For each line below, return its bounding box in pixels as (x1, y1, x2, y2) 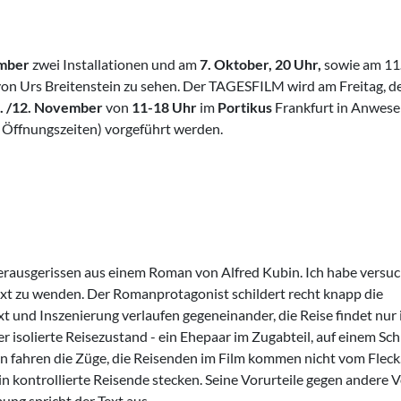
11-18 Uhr (132, 98, 200, 115)
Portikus (218, 98, 275, 115)
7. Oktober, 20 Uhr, (200, 55, 324, 73)
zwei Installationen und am (32, 55, 200, 73)
